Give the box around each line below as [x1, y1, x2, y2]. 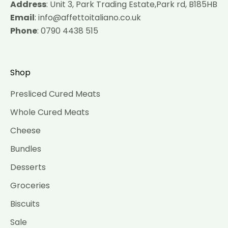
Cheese [10, 125, 41, 136]
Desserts [10, 161, 46, 173]
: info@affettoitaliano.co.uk [35, 12, 141, 23]
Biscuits [10, 198, 40, 210]
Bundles [10, 143, 41, 155]
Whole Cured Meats [10, 106, 89, 118]
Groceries [10, 180, 50, 191]
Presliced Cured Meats [10, 88, 100, 100]
